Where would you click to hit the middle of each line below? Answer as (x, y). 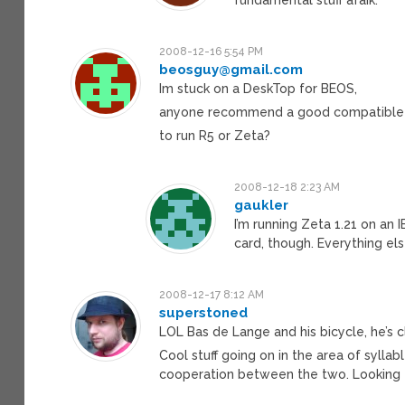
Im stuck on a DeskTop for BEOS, (259, 88)
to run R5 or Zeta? (215, 135)
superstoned (204, 312)
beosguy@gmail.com (231, 69)
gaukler (262, 205)
